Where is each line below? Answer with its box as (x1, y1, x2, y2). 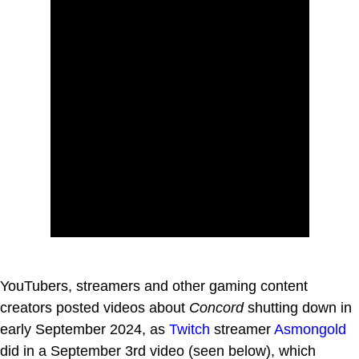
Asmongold (274, 321, 346, 337)
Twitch (169, 321, 210, 337)
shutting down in (244, 299, 352, 316)
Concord (189, 299, 244, 316)
